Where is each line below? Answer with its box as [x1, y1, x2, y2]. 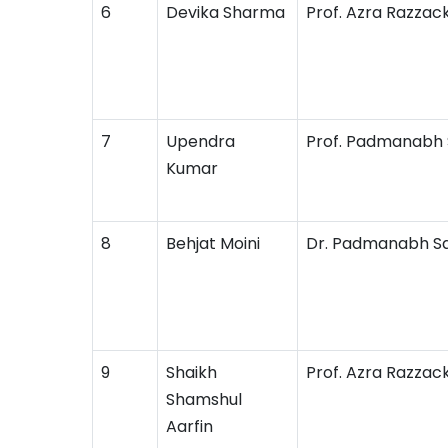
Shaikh [166, 361, 217, 384]
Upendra [166, 130, 235, 153]
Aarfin [166, 415, 213, 438]
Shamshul [166, 388, 242, 411]
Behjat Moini [166, 232, 260, 255]
